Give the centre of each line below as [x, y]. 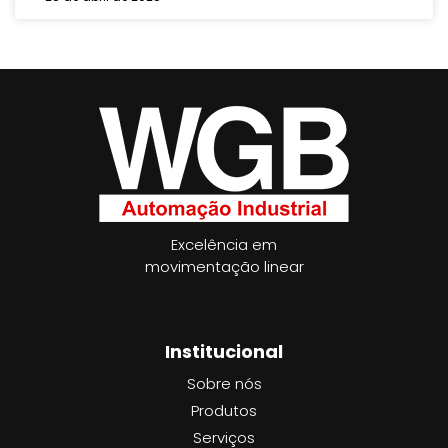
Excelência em [224, 245]
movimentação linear [224, 267]
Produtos [224, 411]
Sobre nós [224, 384]
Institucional [224, 351]
